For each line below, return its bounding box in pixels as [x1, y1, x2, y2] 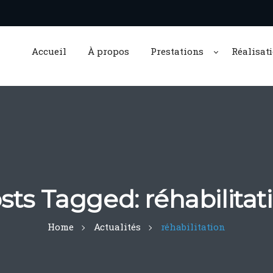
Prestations [151, 45, 204, 57]
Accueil [32, 45, 66, 57]
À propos [88, 45, 129, 57]
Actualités [93, 221, 141, 233]
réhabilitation [160, 221, 226, 233]
